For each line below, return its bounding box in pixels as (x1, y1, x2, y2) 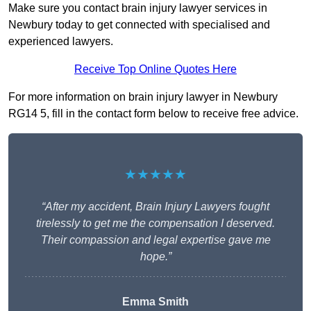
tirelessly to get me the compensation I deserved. (36, 217, 275, 229)
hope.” (140, 250, 171, 262)
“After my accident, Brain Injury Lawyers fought (42, 200, 269, 212)
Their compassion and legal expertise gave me (40, 233, 271, 246)
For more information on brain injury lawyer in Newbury (8, 90, 278, 103)
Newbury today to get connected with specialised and (8, 18, 270, 31)
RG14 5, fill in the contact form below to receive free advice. (8, 107, 299, 119)
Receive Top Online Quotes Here (74, 62, 237, 75)
